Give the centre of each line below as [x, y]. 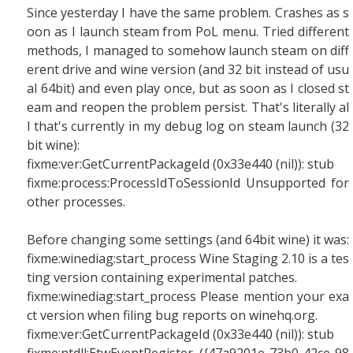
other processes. [76, 202]
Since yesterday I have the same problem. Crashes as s [188, 13]
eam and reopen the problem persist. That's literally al [188, 107]
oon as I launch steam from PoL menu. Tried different [188, 32]
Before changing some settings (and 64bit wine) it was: [188, 240]
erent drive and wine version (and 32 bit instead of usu [188, 69]
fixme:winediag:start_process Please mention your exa [188, 296]
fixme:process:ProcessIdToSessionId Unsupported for [188, 183]
